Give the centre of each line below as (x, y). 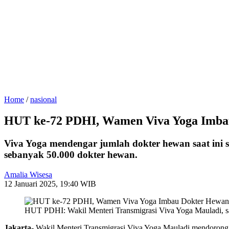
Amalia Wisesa (28, 175)
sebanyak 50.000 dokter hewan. (71, 155)
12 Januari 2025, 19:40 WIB (50, 184)
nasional (43, 99)
